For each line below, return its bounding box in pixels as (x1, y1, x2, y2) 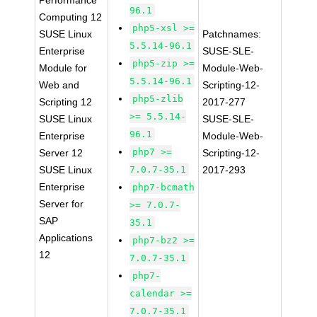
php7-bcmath (132, 182, 195, 192)
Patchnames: (202, 28, 262, 40)
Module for (39, 62, 88, 74)
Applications (39, 232, 93, 243)
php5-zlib (132, 93, 184, 104)
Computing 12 (39, 11, 103, 23)
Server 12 (39, 147, 83, 158)
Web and (39, 79, 80, 91)
